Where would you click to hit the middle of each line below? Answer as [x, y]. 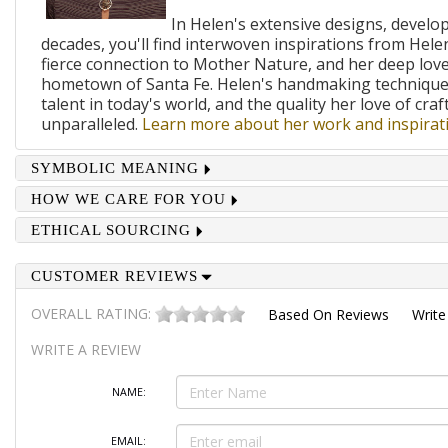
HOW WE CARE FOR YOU [128, 199]
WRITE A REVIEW [85, 350]
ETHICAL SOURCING [110, 230]
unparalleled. [91, 124]
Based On [301, 315]
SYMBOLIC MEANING [114, 168]
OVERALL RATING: [92, 313]
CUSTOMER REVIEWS [114, 276]
